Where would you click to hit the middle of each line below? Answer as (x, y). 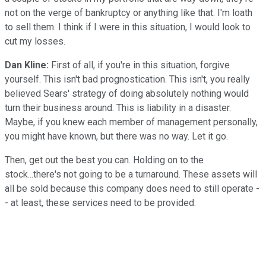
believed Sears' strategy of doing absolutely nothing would (127, 93)
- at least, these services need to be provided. (100, 202)
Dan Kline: (27, 65)
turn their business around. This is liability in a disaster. (118, 107)
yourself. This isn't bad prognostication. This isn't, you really (127, 79)
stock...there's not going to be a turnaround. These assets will (131, 174)
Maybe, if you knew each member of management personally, (131, 122)
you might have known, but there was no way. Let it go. (116, 136)
